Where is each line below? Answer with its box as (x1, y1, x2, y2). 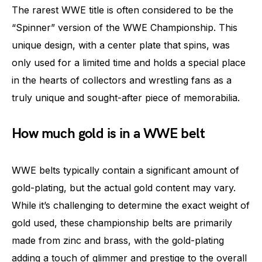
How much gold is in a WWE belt (12, 125, 205, 142)
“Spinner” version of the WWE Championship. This (12, 22, 237, 33)
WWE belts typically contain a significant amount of (12, 164, 239, 176)
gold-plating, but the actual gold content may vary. (12, 182, 236, 194)
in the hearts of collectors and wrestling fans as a (12, 74, 232, 86)
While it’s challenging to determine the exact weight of (12, 199, 250, 211)
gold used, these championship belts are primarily (12, 217, 232, 229)
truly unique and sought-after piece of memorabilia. (12, 92, 240, 104)
